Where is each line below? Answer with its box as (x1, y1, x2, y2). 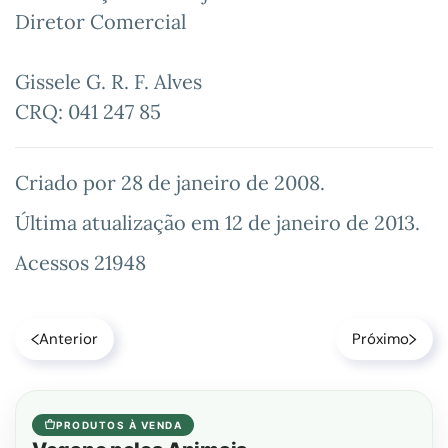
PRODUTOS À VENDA (56, 419, 182, 431)
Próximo (352, 329, 409, 349)
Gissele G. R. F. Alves (15, 69, 202, 94)
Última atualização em (15, 210, 225, 235)
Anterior (39, 329, 98, 349)
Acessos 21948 (15, 250, 146, 275)
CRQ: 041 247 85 (15, 99, 161, 124)
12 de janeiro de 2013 (225, 210, 415, 235)
